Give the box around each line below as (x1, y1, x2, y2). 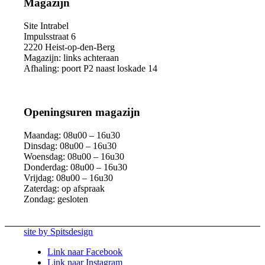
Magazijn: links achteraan (24, 52, 119, 63)
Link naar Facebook (47, 247, 123, 257)
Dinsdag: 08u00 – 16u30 (24, 141, 117, 151)
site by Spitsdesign (24, 227, 93, 237)
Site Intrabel (24, 20, 69, 31)
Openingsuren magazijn (24, 106, 141, 119)
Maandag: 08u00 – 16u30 (24, 130, 121, 141)
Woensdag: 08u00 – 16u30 (24, 151, 125, 162)
